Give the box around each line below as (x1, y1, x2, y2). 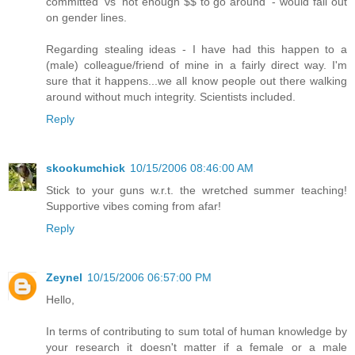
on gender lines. (46, 11, 127, 25)
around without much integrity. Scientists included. (46, 90, 296, 104)
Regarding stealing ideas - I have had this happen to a (46, 43, 347, 56)
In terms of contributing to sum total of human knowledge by (46, 325, 347, 338)
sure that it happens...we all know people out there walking (46, 74, 347, 88)
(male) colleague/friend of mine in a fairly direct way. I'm (46, 59, 347, 72)
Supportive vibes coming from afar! (46, 200, 221, 213)
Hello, (46, 293, 74, 307)
